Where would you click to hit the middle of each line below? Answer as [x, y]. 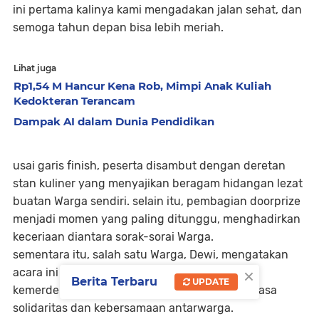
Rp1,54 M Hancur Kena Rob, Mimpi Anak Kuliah [142, 85]
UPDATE [210, 281]
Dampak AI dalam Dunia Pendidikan [114, 121]
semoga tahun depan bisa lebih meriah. [118, 27]
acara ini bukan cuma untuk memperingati [126, 272]
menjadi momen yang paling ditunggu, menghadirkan [157, 219]
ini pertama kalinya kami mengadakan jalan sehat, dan [157, 9]
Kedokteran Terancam [74, 100]
